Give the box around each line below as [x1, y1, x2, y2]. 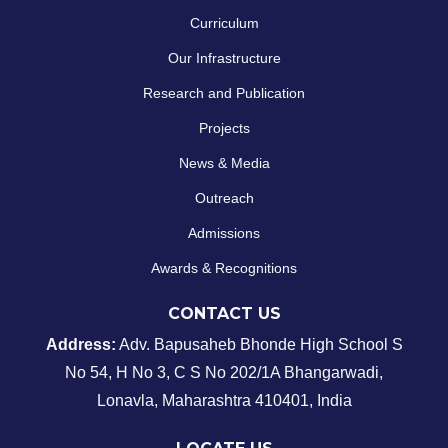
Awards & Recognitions [150, 260, 297, 277]
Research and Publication [143, 85, 306, 102]
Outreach [194, 190, 254, 207]
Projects [198, 120, 250, 137]
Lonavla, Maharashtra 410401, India [96, 392, 352, 410]
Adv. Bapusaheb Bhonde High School [115, 336, 388, 354]
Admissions [187, 225, 260, 242]
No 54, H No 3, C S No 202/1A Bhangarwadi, [64, 364, 383, 382]
